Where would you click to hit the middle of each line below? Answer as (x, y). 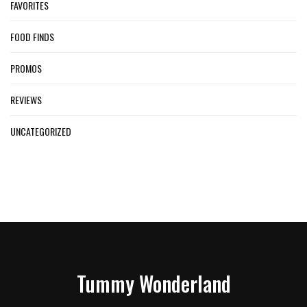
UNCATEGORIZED (41, 131)
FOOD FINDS (32, 36)
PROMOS (26, 68)
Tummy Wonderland (153, 283)
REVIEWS (26, 99)
